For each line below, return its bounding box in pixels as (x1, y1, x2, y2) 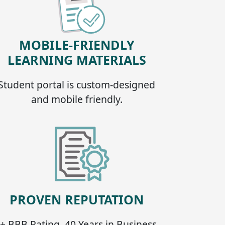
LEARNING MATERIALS (7, 51, 146, 68)
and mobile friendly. (31, 92, 123, 106)
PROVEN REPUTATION (10, 190, 144, 208)
